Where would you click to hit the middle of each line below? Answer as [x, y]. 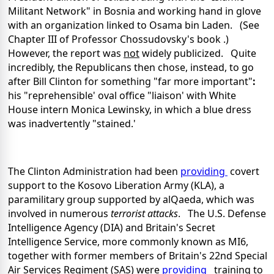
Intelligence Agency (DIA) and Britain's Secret [112, 228]
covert [243, 172]
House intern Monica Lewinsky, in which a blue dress [130, 110]
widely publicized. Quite [198, 54]
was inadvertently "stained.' [72, 124]
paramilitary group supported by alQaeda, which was [131, 200]
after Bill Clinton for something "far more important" [130, 82]
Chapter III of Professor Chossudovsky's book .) [121, 39]
